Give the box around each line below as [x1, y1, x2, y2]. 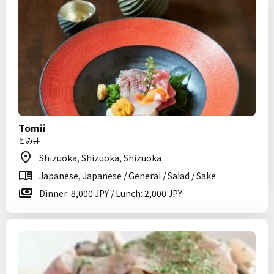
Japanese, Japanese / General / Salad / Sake [39, 169, 216, 182]
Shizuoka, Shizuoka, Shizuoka [39, 152, 161, 164]
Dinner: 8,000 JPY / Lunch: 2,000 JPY [39, 187, 182, 199]
